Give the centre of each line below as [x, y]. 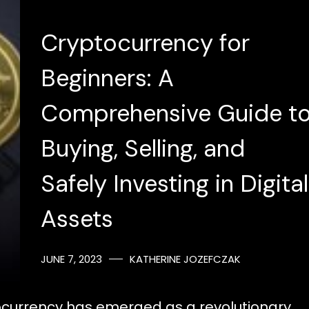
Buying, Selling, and [142, 148]
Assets [77, 219]
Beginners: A [107, 78]
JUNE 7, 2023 [71, 259]
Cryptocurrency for [145, 43]
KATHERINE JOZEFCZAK [185, 259]
